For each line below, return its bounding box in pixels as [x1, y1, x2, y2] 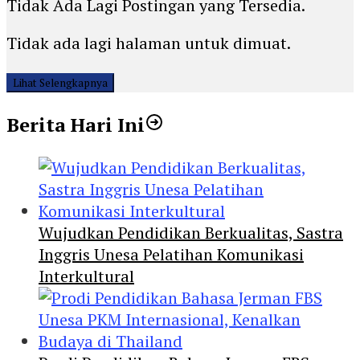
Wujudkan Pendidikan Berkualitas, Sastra [39, 221, 343, 243]
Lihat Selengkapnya [13, 75, 108, 90]
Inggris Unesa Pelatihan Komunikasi [39, 243, 304, 265]
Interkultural [39, 264, 134, 287]
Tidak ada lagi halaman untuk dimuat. [6, 31, 291, 54]
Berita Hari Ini [6, 111, 145, 137]
